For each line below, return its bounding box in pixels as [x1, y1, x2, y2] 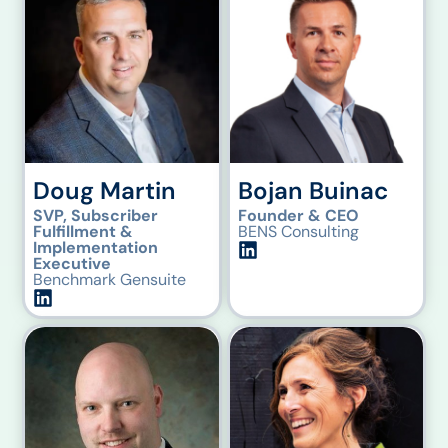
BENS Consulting [237, 221, 359, 243]
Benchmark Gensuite [33, 269, 187, 291]
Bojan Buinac [237, 175, 388, 207]
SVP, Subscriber [33, 205, 159, 227]
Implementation [33, 237, 159, 259]
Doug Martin [33, 175, 177, 207]
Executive [33, 253, 112, 275]
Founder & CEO [237, 205, 359, 227]
